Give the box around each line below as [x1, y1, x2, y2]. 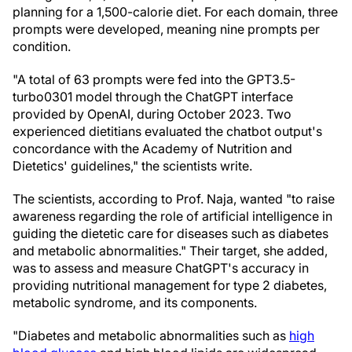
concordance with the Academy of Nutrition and [13, 141, 292, 156]
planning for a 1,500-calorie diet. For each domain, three [13, 4, 338, 20]
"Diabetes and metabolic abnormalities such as [13, 328, 289, 343]
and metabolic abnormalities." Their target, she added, [13, 243, 328, 258]
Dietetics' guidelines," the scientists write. [13, 158, 252, 174]
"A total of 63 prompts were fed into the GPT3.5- [13, 71, 295, 87]
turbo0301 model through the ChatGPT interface [13, 89, 293, 104]
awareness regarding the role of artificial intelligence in [13, 208, 332, 224]
